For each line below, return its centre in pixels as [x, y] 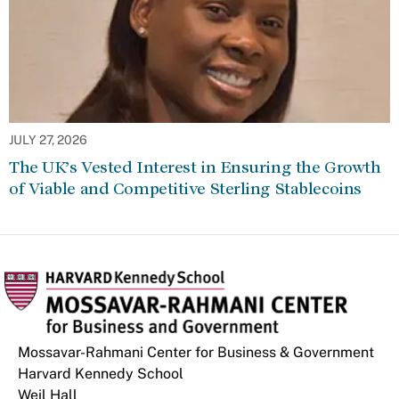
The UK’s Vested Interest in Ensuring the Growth [195, 167]
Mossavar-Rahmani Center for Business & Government [196, 352]
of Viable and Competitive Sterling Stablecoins [185, 188]
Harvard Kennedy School [101, 374]
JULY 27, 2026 [48, 140]
